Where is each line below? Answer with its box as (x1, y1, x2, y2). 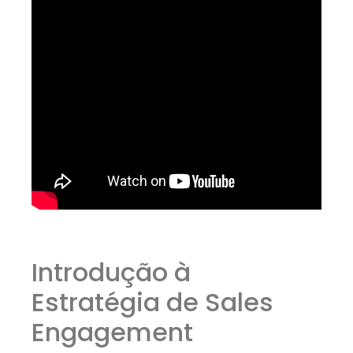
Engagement (32, 314, 193, 351)
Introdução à (32, 255, 191, 291)
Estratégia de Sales (32, 284, 273, 321)
